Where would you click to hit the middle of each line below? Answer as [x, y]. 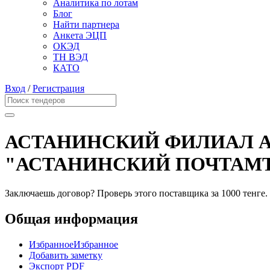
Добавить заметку [66, 255]
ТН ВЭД [71, 57]
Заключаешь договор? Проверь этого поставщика [108, 193]
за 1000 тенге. [239, 193]
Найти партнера [86, 25]
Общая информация [71, 219]
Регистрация [58, 89]
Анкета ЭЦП [80, 36]
